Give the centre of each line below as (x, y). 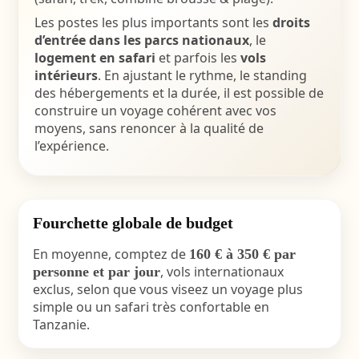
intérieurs (66, 75)
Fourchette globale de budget (133, 223)
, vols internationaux (222, 272)
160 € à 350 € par (242, 254)
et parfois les (198, 58)
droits (291, 22)
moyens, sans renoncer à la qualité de (149, 128)
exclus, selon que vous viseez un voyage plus (167, 289)
